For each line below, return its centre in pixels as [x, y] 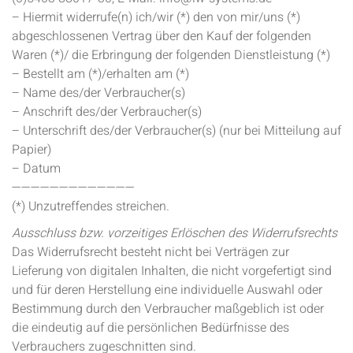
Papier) [32, 150]
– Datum [36, 169]
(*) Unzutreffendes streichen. [91, 206]
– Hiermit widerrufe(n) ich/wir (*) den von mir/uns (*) [156, 17]
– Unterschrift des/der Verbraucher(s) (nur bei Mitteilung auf [176, 131]
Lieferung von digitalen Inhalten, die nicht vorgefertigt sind [172, 271]
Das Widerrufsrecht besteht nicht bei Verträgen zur [150, 252]
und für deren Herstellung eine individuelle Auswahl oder [167, 290]
